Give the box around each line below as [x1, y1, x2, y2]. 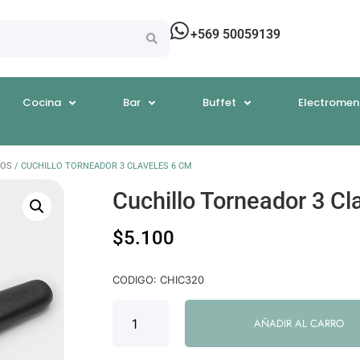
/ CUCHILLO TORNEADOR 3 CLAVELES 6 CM [12, 161, 192, 172]
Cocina [22, 95, 62, 111]
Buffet [202, 95, 237, 111]
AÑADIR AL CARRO [253, 316, 344, 332]
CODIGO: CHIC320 [112, 273, 204, 287]
